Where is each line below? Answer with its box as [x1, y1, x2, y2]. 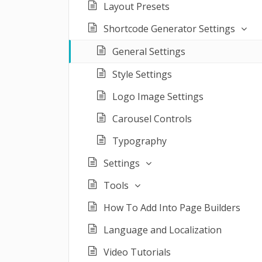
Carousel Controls [112, 112, 192, 125]
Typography [112, 135, 167, 147]
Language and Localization [104, 223, 222, 236]
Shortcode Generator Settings [104, 22, 235, 35]
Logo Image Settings [112, 90, 204, 103]
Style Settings [112, 68, 172, 81]
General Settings [112, 45, 185, 58]
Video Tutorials [104, 246, 171, 258]
